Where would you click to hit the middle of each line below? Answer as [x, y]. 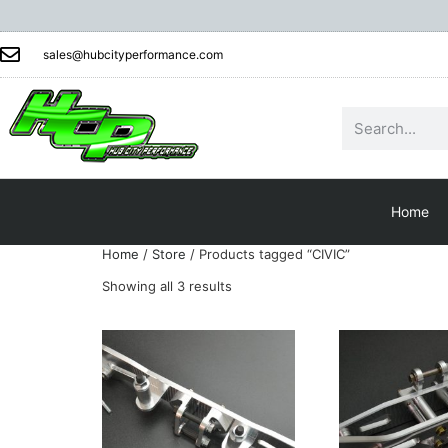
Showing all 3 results [167, 286]
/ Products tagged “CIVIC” [268, 254]
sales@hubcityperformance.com [133, 54]
